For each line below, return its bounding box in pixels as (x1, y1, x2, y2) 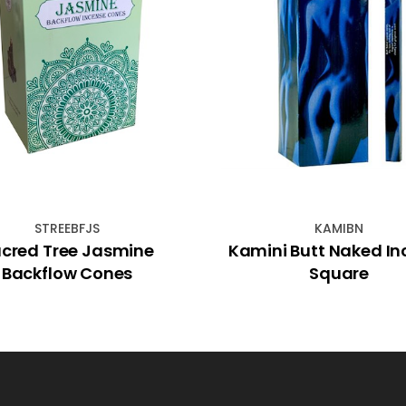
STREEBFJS (34, 218, 100, 237)
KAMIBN (314, 218, 363, 237)
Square (309, 261, 369, 285)
